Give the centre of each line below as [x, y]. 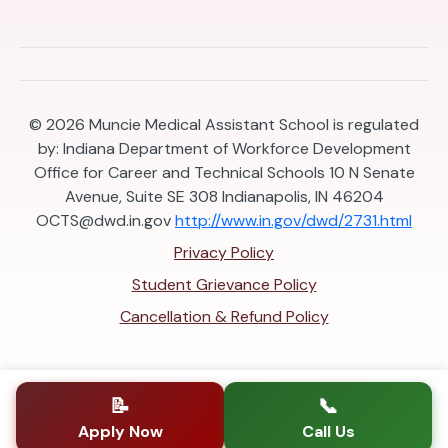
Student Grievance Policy [224, 284]
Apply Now [120, 431]
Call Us [328, 431]
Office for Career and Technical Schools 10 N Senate [224, 172]
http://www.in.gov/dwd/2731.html [293, 220]
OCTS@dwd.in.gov [103, 220]
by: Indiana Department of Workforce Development [224, 148]
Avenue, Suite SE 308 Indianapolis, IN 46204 [224, 196]
